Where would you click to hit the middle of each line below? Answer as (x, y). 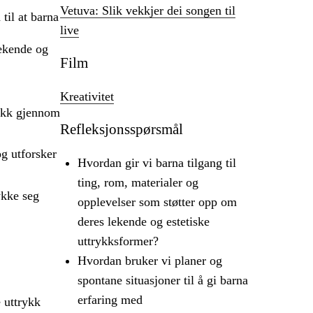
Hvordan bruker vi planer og (150, 261)
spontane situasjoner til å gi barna (163, 281)
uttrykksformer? (119, 241)
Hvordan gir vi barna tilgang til (157, 163)
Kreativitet (87, 97)
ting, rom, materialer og (138, 183)
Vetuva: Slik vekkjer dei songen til (148, 11)
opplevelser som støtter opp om (157, 202)
